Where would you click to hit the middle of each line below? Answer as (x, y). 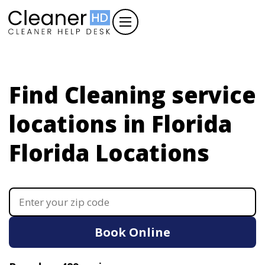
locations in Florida (120, 124)
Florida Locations (109, 153)
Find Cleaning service (132, 95)
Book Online (132, 232)
